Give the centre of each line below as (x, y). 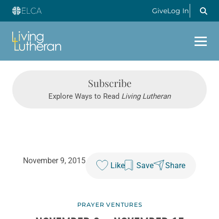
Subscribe (109, 83)
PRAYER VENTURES (109, 205)
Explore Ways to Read (85, 97)
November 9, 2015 (54, 161)
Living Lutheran (146, 97)
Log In (178, 11)
